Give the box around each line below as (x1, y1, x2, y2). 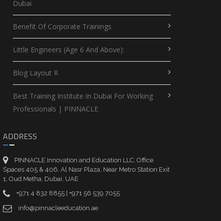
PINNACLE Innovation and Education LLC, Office (14, 156, 153, 164)
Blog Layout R (12, 68, 58, 78)
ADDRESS (2, 130, 37, 142)
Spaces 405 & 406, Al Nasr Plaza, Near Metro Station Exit (2, 166, 170, 174)
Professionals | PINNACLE (12, 104, 98, 114)
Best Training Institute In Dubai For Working (12, 91, 153, 101)
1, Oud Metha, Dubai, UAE (2, 175, 78, 183)
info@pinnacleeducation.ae (18, 204, 98, 212)
